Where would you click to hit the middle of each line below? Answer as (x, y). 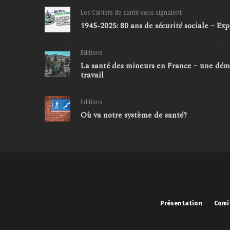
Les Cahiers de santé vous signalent (131, 13)
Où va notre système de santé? (134, 116)
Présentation (181, 204)
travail (92, 75)
